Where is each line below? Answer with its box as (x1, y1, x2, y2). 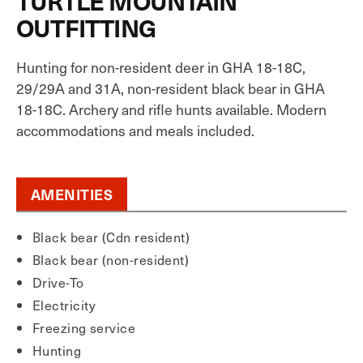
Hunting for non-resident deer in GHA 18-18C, (16, 57, 305, 78)
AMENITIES (31, 184, 113, 204)
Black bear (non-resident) (32, 250, 190, 269)
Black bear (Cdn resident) (32, 227, 190, 246)
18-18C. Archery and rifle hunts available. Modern (16, 99, 327, 120)
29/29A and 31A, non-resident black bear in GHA (16, 78, 325, 99)
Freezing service (32, 318, 136, 337)
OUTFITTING (16, 11, 156, 44)
